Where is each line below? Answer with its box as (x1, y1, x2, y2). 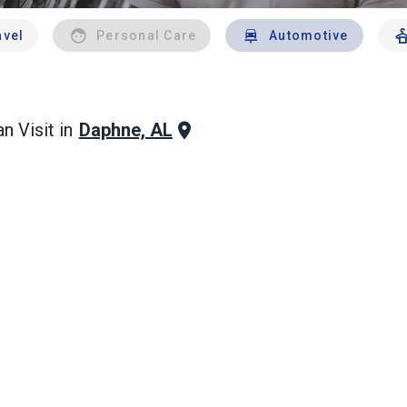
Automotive (269, 28, 349, 43)
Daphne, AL (78, 119, 173, 141)
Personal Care (96, 28, 197, 43)
